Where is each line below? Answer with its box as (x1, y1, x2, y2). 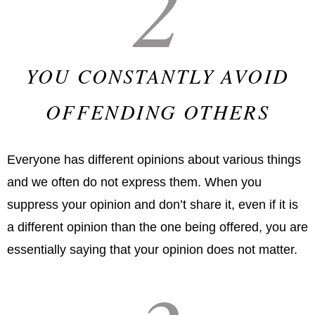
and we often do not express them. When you (7, 175, 262, 190)
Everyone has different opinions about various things (7, 153, 301, 167)
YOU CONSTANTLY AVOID (25, 62, 290, 90)
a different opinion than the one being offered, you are (7, 220, 308, 235)
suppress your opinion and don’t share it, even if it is (7, 198, 298, 212)
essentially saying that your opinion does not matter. (7, 243, 297, 257)
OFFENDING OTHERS (45, 98, 270, 126)
